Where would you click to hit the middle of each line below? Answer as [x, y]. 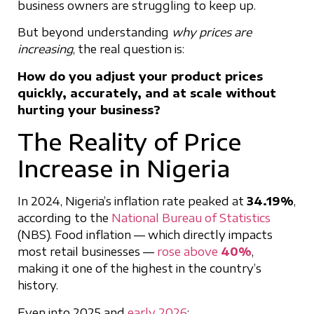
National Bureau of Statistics [191, 218]
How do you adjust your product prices [140, 76]
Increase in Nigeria [124, 169]
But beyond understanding [95, 33]
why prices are [212, 33]
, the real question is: [129, 49]
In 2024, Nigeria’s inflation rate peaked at [132, 202]
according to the [64, 218]
